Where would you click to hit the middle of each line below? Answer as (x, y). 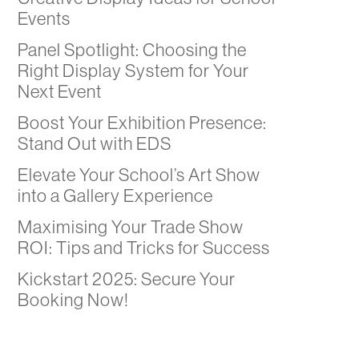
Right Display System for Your (133, 71)
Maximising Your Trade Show (130, 227)
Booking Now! (73, 300)
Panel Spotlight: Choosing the (132, 50)
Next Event (59, 92)
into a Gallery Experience (115, 196)
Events (44, 19)
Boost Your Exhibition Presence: (142, 123)
